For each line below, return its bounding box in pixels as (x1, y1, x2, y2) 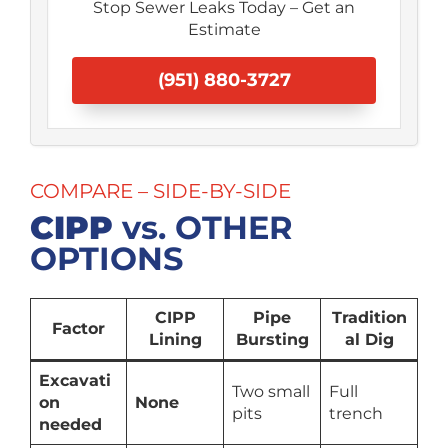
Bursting (235, 330, 309, 350)
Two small (232, 382, 310, 402)
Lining (148, 330, 202, 350)
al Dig (344, 330, 394, 350)
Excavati (39, 371, 111, 391)
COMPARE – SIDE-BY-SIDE (30, 179, 291, 204)
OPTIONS (30, 239, 183, 279)
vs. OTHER (113, 208, 293, 248)
